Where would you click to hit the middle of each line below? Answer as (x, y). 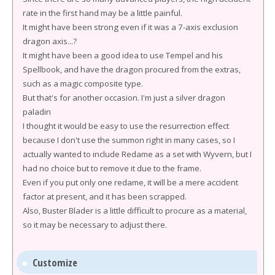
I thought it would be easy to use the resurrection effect (126, 126)
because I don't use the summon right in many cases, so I (129, 140)
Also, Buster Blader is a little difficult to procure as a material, (135, 211)
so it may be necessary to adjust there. (95, 225)
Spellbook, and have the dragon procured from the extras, (132, 70)
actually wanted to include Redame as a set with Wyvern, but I (137, 154)
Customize (55, 262)
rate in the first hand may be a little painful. (103, 13)
